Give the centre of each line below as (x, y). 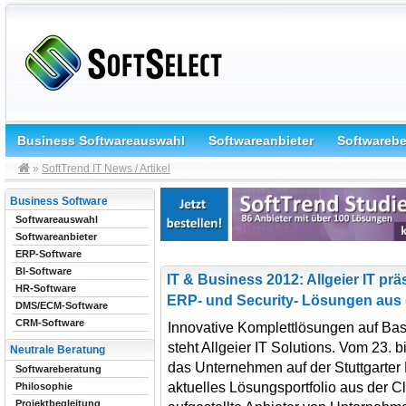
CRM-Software (50, 323)
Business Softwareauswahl (101, 140)
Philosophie (44, 386)
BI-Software (43, 271)
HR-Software (46, 288)
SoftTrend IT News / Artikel (106, 169)
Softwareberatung (58, 369)
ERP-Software (48, 254)
